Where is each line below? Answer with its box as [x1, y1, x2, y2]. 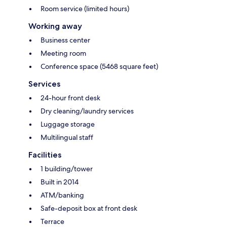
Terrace [41, 216, 64, 226]
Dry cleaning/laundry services [41, 106, 134, 116]
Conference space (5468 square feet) [41, 61, 158, 71]
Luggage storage [41, 119, 95, 129]
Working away [28, 21, 82, 31]
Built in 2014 [41, 177, 79, 186]
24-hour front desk [41, 93, 100, 102]
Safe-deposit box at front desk [41, 203, 137, 213]
